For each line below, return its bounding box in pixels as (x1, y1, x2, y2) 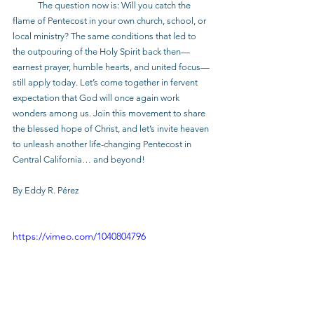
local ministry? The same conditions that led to (13, 31, 198, 41)
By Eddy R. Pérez (13, 185, 79, 196)
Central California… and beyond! (13, 154, 145, 165)
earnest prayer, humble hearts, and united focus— (13, 62, 210, 72)
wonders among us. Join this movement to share (13, 108, 207, 118)
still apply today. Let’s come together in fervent (13, 77, 200, 88)
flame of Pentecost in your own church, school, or (13, 15, 208, 26)
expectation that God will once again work (13, 93, 182, 103)
